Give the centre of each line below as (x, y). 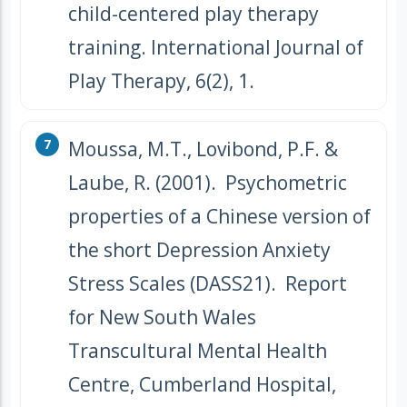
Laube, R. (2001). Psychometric (208, 183)
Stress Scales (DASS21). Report (208, 284)
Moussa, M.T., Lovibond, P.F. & (203, 149)
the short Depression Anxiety (199, 250)
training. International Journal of (216, 48)
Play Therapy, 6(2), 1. (161, 81)
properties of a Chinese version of (219, 217)
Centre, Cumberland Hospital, (202, 385)
